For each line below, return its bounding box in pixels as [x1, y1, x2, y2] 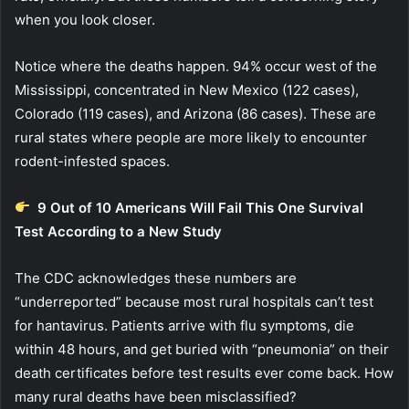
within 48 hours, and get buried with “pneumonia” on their [15, 340, 389, 358]
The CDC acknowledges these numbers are [15, 268, 297, 287]
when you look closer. [15, 10, 155, 28]
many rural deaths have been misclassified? [15, 387, 297, 405]
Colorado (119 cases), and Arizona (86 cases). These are [15, 104, 376, 122]
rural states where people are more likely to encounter [15, 128, 367, 146]
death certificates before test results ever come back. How [15, 363, 393, 382]
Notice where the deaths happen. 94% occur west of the [15, 57, 377, 75]
